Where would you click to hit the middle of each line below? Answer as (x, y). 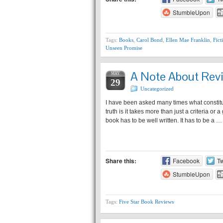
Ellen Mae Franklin (188, 40)
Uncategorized (157, 89)
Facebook (186, 161)
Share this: (121, 161)
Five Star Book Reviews (146, 202)
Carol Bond (150, 40)
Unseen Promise (124, 48)
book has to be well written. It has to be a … (164, 120)
